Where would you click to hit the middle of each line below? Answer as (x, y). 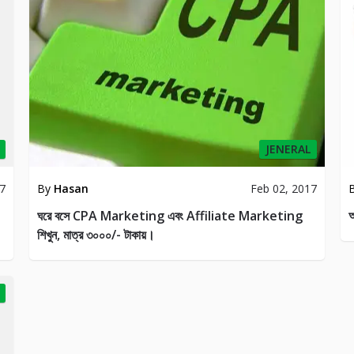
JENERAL (288, 149)
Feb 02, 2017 (283, 189)
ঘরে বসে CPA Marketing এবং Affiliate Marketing (170, 216)
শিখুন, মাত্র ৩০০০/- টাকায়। (96, 235)
